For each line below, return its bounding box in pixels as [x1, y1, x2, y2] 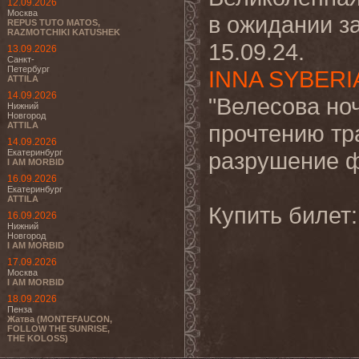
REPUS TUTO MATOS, [7, 18, 100, 27]
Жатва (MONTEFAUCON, [7, 314, 112, 324]
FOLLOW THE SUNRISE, [7, 324, 110, 333]
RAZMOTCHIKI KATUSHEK [7, 27, 120, 37]
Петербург [7, 64, 50, 74]
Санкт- [7, 54, 34, 64]
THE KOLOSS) [7, 333, 68, 343]
